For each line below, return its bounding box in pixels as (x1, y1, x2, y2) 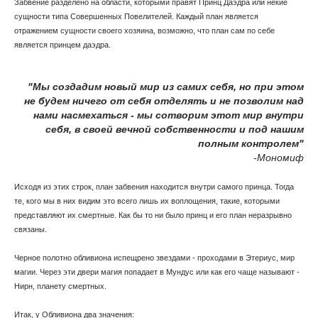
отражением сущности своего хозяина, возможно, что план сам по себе (14, 26, 275, 35)
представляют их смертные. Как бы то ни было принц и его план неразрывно (14, 211, 292, 219)
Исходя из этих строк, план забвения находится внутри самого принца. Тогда (14, 182, 294, 191)
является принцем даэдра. (14, 40, 113, 49)
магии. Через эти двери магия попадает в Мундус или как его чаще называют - (14, 268, 300, 276)
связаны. (14, 225, 47, 234)
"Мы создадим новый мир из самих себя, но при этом (28, 81, 304, 92)
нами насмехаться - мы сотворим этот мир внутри (33, 109, 304, 121)
